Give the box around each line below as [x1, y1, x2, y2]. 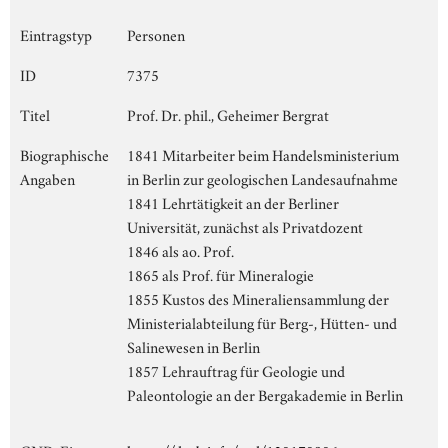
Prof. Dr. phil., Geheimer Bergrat [127, 102, 329, 125]
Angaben [20, 166, 75, 189]
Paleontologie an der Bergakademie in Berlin [127, 382, 403, 405]
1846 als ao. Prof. [127, 238, 234, 261]
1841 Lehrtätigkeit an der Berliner [127, 190, 339, 213]
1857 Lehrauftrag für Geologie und [127, 358, 345, 381]
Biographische [20, 142, 109, 165]
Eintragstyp [20, 22, 92, 45]
